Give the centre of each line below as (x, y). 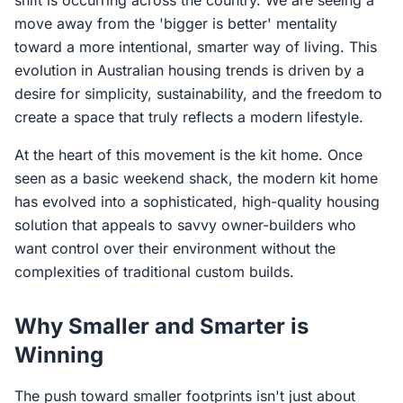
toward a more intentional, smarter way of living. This (196, 47)
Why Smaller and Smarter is (161, 326)
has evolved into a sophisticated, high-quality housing (197, 201)
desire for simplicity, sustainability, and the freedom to (198, 94)
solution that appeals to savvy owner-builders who (185, 225)
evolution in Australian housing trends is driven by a (189, 70)
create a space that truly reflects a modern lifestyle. (189, 117)
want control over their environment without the (175, 248)
